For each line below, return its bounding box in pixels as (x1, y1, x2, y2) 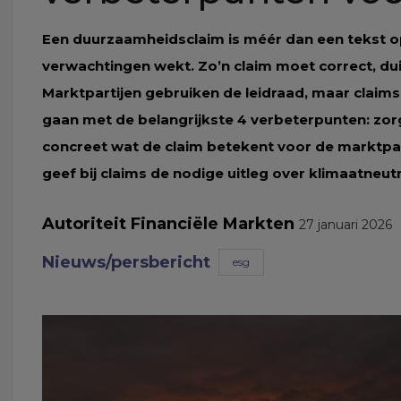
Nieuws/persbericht (42, 252, 210, 272)
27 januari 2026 (299, 217, 392, 233)
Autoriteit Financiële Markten (42, 214, 299, 234)
